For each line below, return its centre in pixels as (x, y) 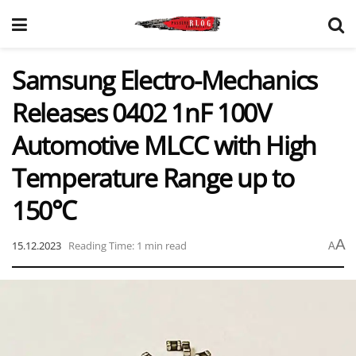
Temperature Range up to (153, 178)
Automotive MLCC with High (164, 145)
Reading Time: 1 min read (128, 245)
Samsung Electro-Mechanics (164, 80)
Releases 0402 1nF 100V (141, 112)
